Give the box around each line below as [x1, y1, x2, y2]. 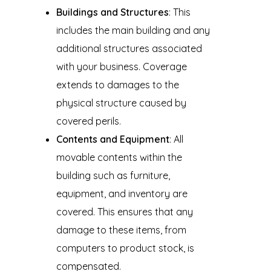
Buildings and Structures [56, 5, 169, 18]
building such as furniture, [56, 169, 170, 181]
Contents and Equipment [56, 132, 169, 145]
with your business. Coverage [56, 60, 187, 73]
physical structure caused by [56, 96, 186, 109]
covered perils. [56, 114, 121, 127]
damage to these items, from [56, 223, 186, 236]
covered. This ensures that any [56, 205, 193, 218]
